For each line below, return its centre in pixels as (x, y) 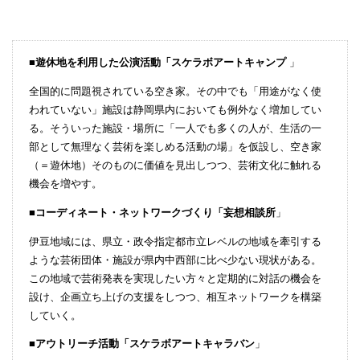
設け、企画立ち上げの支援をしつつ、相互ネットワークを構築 (175, 297)
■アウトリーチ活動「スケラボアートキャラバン (142, 344)
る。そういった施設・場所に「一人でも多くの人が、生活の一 (175, 129)
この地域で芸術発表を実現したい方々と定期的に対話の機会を (175, 278)
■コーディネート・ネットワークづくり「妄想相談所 (152, 212)
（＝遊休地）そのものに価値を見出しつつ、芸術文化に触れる (175, 166)
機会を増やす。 (65, 184)
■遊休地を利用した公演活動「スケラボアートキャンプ (157, 63)
